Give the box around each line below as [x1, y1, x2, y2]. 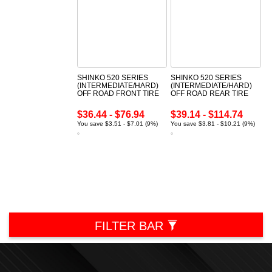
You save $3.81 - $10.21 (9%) [171, 120, 256, 127]
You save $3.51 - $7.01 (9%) [76, 120, 158, 127]
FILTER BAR [94, 219, 167, 233]
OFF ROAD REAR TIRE [171, 89, 249, 98]
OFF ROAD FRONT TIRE [76, 89, 159, 98]
